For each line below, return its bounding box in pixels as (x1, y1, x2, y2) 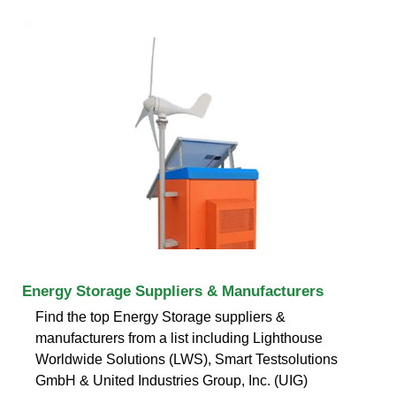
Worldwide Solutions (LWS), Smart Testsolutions (35, 351, 338, 367)
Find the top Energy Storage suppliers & (35, 308, 286, 324)
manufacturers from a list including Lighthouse (35, 330, 323, 346)
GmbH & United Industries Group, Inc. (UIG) (35, 372, 308, 388)
